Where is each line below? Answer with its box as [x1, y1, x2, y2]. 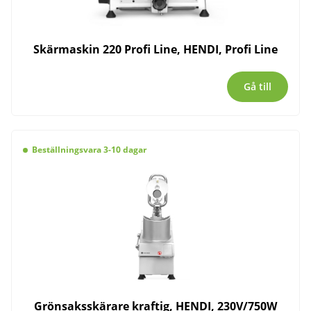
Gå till [244, 79, 271, 93]
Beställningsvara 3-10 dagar [31, 144, 146, 156]
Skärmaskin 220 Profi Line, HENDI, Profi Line [33, 41, 278, 57]
